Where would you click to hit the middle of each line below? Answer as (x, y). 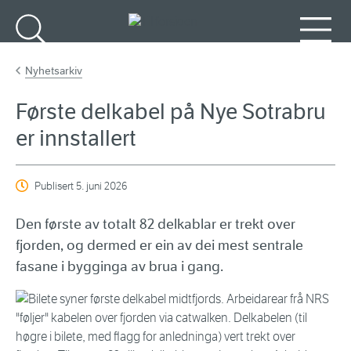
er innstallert (76, 139)
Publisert (55, 186)
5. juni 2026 (101, 186)
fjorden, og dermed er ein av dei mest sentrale (159, 246)
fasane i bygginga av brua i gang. (119, 267)
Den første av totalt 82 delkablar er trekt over (156, 224)
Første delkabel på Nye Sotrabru (171, 112)
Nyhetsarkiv (54, 71)
